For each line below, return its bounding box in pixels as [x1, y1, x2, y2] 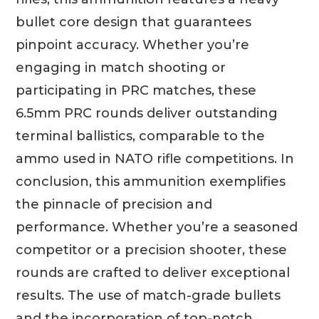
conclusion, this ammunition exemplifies [16, 174, 286, 190]
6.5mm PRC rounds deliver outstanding [16, 105, 278, 122]
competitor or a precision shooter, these [16, 242, 288, 258]
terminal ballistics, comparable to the [16, 128, 266, 145]
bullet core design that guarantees [16, 14, 252, 31]
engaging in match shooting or [16, 60, 226, 76]
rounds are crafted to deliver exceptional [16, 265, 291, 281]
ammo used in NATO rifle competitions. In [16, 151, 295, 167]
